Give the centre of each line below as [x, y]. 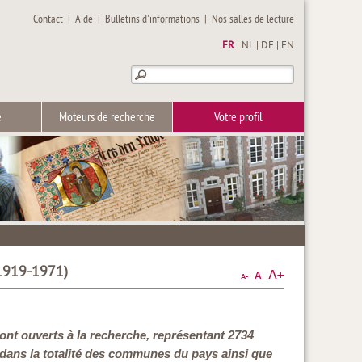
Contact [48, 20]
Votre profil [238, 118]
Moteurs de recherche [107, 118]
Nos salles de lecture [253, 20]
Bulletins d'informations [153, 20]
